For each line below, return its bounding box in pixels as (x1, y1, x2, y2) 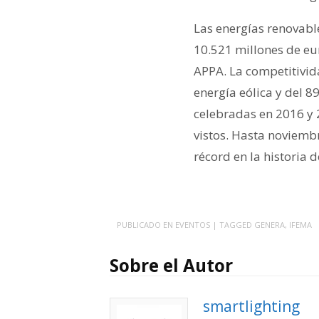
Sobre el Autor (110, 253, 233, 278)
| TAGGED (212, 219, 254, 231)
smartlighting (203, 296, 300, 317)
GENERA (254, 219, 285, 231)
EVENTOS (175, 219, 210, 231)
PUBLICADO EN (117, 219, 175, 231)
